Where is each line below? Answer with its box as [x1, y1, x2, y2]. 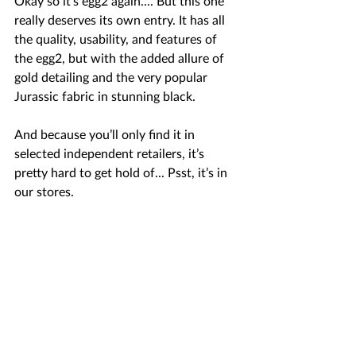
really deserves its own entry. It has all [14, 14, 228, 27]
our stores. [14, 185, 74, 199]
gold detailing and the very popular [14, 71, 211, 84]
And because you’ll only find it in [14, 128, 198, 141]
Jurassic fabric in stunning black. [14, 90, 202, 103]
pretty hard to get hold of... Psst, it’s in [14, 166, 230, 180]
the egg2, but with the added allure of [14, 52, 227, 65]
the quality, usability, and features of [14, 33, 220, 46]
